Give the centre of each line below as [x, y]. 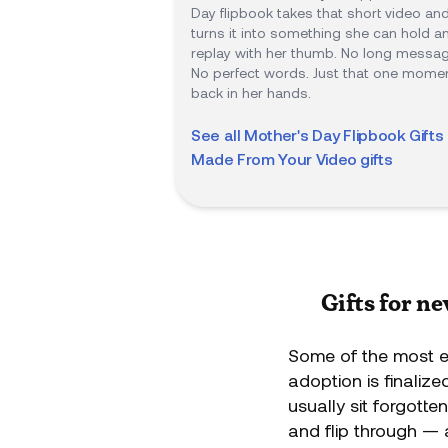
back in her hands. [251, 92]
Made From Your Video [274, 158]
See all [218, 134]
